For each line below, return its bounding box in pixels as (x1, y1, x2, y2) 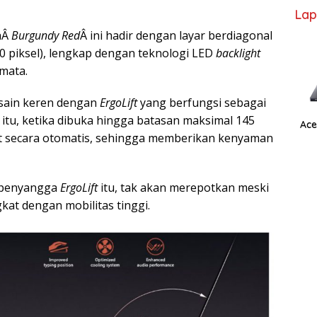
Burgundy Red (11, 28, 80, 44)
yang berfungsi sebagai (140, 95, 266, 111)
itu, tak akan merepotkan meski (98, 180, 269, 196)
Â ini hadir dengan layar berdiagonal (80, 28, 272, 44)
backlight (216, 45, 260, 62)
